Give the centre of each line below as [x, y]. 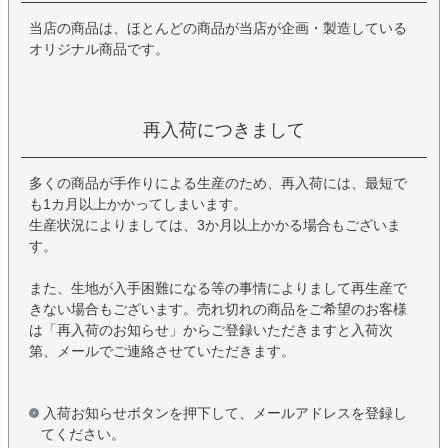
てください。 [83, 434]
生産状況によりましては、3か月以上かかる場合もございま [215, 225]
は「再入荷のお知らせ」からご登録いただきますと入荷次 [211, 330]
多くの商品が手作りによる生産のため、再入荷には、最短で [218, 183]
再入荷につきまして [224, 130]
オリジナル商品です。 [99, 49]
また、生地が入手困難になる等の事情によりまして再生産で [218, 288]
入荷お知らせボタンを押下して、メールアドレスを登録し [225, 413]
